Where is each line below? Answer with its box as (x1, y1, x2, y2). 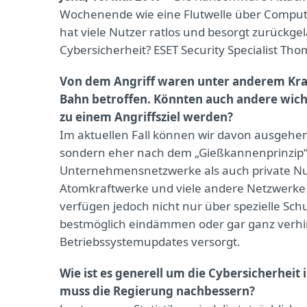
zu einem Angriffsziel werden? (60, 109, 233, 125)
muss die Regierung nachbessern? (60, 283, 255, 299)
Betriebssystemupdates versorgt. (60, 234, 241, 249)
